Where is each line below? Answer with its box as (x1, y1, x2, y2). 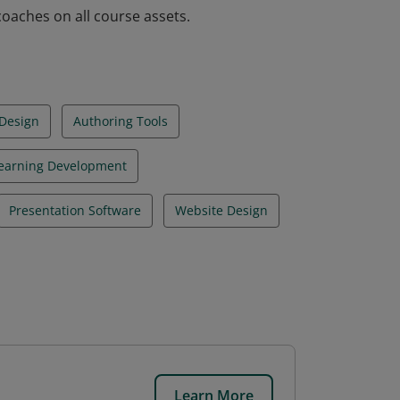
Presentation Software (9, 202, 141, 219)
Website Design (175, 202, 268, 219)
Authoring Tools (73, 112, 168, 129)
